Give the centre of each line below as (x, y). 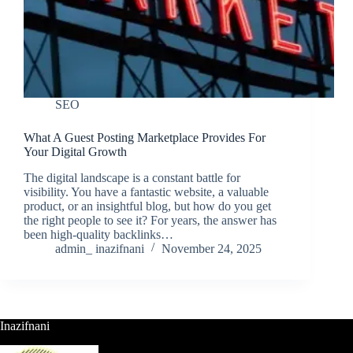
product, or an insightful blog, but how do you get (147, 206)
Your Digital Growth (75, 152)
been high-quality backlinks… (98, 235)
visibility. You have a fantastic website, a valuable (146, 192)
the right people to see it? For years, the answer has (150, 221)
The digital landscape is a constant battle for (132, 178)
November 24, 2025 (212, 249)
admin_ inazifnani (100, 249)
